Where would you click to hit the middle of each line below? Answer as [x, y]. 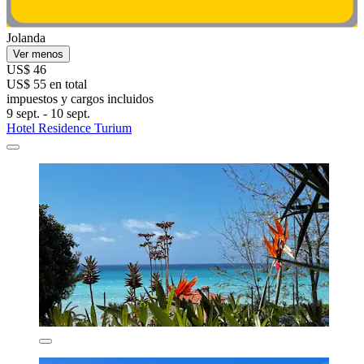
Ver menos [38, 54]
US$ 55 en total [47, 84]
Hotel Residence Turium [69, 128]
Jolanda [26, 38]
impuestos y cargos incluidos [80, 99]
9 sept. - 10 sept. [48, 114]
